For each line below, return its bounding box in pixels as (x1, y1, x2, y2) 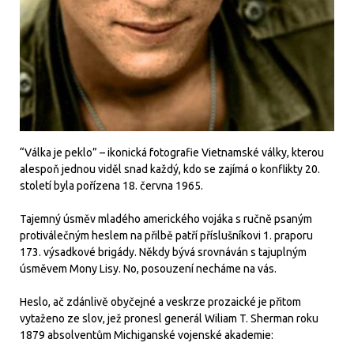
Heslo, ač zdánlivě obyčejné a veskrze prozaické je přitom (20, 295, 301, 308)
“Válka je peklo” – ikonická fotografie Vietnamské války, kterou (20, 145, 324, 159)
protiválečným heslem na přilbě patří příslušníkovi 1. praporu (20, 228, 313, 242)
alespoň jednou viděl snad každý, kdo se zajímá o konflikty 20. (20, 162, 320, 175)
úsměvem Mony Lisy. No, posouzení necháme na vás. (20, 262, 277, 275)
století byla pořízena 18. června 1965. (20, 179, 205, 192)
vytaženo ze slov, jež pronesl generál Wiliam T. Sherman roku (20, 311, 318, 325)
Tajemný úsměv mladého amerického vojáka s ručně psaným (20, 212, 312, 225)
